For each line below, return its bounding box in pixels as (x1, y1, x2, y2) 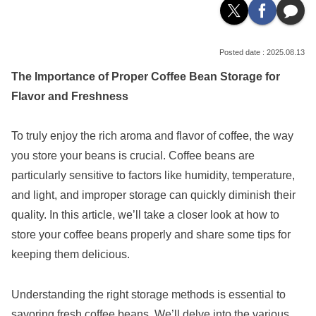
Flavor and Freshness (11, 90, 128, 102)
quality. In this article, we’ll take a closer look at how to (11, 209, 279, 221)
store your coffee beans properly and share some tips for (11, 229, 291, 241)
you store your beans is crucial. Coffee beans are (11, 150, 255, 162)
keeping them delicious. (11, 248, 130, 261)
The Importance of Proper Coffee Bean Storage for (11, 70, 280, 83)
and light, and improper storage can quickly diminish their (11, 189, 296, 202)
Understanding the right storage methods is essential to (11, 288, 286, 301)
